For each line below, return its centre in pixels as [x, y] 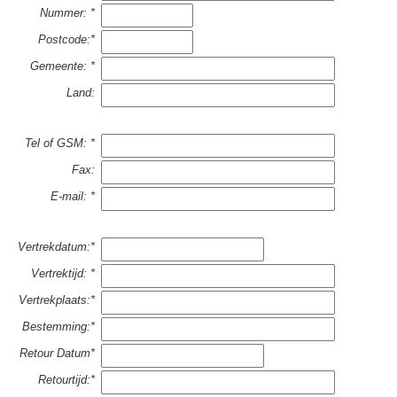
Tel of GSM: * [59, 143]
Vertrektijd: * [62, 273]
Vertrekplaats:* [56, 300]
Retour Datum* [57, 353]
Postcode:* [66, 39]
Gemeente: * [62, 66]
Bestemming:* [58, 327]
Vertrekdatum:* [56, 247]
